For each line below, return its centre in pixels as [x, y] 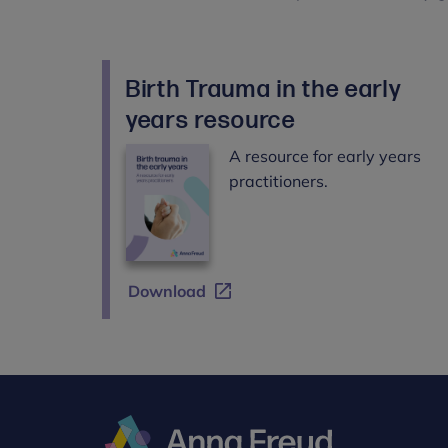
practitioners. [278, 180]
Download [167, 291]
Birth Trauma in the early [264, 89]
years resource [211, 120]
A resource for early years [325, 155]
